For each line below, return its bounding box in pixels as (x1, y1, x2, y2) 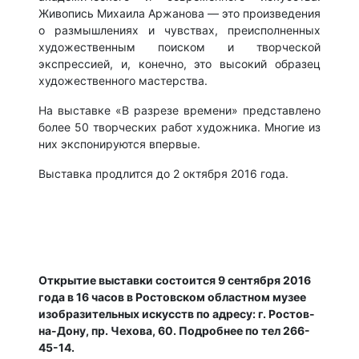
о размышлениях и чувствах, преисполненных (38, 23, 321, 38)
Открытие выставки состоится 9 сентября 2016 (38, 273, 311, 288)
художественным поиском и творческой (38, 40, 321, 54)
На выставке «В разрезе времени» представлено (38, 103, 321, 118)
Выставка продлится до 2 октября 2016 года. (38, 167, 288, 181)
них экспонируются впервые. (38, 137, 200, 151)
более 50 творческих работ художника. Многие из (38, 120, 321, 135)
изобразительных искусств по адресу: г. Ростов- (38, 307, 315, 321)
